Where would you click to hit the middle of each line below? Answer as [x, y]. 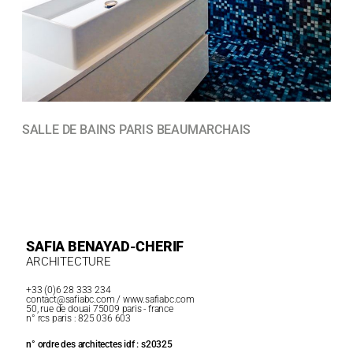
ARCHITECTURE [69, 262]
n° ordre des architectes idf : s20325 [99, 345]
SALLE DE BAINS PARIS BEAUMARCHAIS [136, 130]
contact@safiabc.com [71, 300]
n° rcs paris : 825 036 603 [79, 319]
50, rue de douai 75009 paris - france [100, 309]
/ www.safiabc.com [154, 300]
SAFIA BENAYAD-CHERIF [105, 247]
